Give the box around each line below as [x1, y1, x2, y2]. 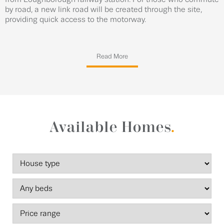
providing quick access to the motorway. [5, 15, 146, 24]
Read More [96, 53, 128, 60]
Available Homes [49, 120, 170, 135]
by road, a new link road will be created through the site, [5, 5, 202, 14]
